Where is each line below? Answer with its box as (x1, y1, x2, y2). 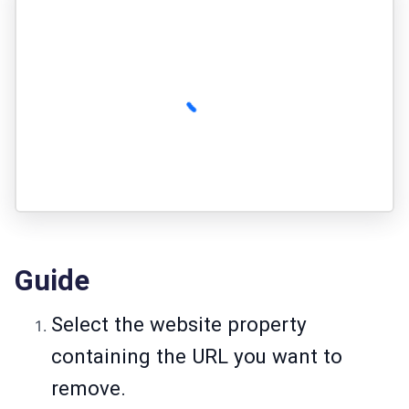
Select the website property (51, 312, 307, 337)
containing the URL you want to (51, 344, 342, 369)
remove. (51, 376, 126, 401)
